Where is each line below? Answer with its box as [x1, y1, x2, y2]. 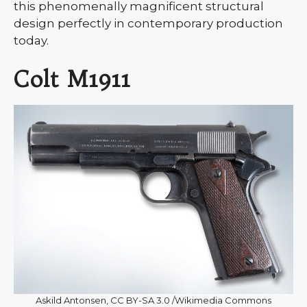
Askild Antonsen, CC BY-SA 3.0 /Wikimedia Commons [36, 294, 271, 306]
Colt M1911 [14, 65, 130, 93]
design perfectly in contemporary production [14, 16, 283, 30]
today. [14, 33, 49, 47]
